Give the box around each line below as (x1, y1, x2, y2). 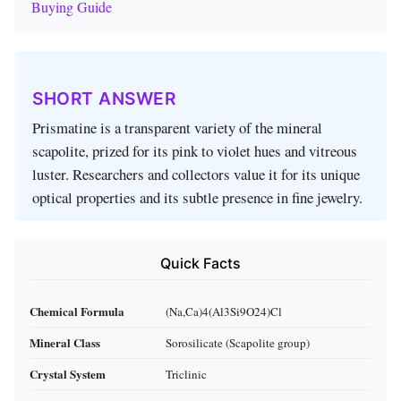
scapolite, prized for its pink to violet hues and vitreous (32, 141, 357, 162)
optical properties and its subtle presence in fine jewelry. (32, 187, 363, 209)
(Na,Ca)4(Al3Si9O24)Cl (166, 303, 282, 320)
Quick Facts (160, 254, 241, 273)
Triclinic (166, 366, 207, 383)
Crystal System (30, 365, 106, 383)
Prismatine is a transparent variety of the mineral (32, 117, 322, 139)
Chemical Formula (30, 303, 124, 320)
